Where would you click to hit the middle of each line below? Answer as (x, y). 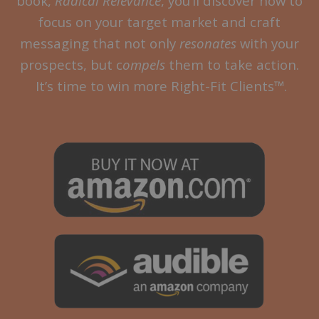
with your (270, 43)
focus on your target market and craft (159, 22)
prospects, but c (71, 65)
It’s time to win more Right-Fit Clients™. (159, 86)
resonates (210, 43)
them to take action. (232, 65)
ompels (144, 65)
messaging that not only (100, 43)
